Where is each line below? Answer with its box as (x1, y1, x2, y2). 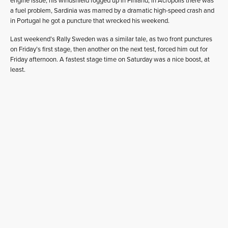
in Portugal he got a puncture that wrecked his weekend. (10, 16, 169, 25)
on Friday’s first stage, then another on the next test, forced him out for (10, 45, 208, 53)
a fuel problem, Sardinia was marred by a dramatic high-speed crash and (10, 6, 214, 15)
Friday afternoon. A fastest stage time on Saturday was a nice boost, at (10, 55, 210, 64)
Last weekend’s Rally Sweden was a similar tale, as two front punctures (10, 35, 212, 43)
